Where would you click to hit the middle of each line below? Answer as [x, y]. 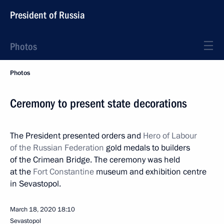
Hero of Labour [170, 136]
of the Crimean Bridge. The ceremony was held [95, 160]
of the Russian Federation [57, 148]
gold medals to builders [147, 148]
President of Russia [47, 15]
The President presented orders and [76, 136]
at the [21, 172]
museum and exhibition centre [150, 172]
